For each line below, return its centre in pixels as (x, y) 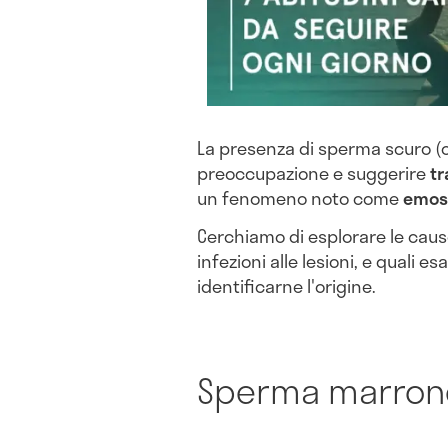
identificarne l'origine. (286, 286)
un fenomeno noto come (300, 198)
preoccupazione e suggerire (313, 173)
